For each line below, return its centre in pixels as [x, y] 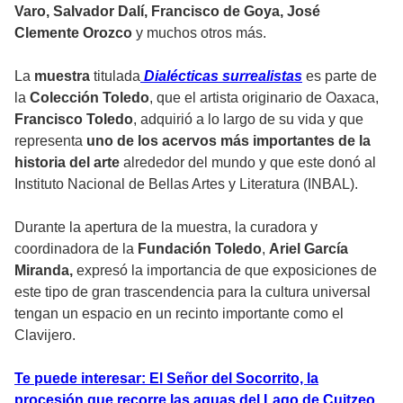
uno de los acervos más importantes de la [228, 141]
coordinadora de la [76, 249]
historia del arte [69, 163]
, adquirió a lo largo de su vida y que [248, 120]
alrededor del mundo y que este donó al [250, 163]
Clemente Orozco [73, 33]
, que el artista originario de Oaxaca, [264, 98]
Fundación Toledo [200, 249]
